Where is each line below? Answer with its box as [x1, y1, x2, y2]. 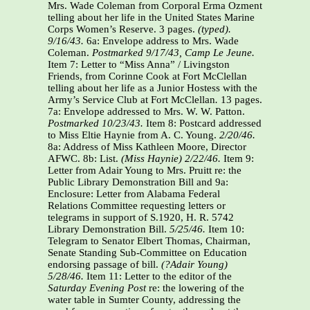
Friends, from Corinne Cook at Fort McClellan [48, 71, 247, 82]
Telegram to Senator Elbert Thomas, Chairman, [48, 235, 250, 247]
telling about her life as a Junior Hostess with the [48, 82, 257, 94]
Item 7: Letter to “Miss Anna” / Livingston [48, 59, 230, 71]
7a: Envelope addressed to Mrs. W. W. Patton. [48, 106, 245, 118]
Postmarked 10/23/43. [48, 118, 143, 129]
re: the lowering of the [149, 282, 244, 294]
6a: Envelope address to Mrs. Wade [84, 35, 239, 47]
